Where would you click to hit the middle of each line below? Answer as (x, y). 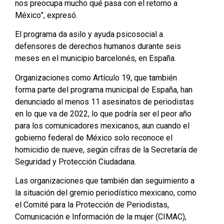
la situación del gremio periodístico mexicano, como (106, 193)
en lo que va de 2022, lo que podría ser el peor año (103, 113)
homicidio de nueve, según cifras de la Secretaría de (106, 149)
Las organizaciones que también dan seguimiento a (105, 181)
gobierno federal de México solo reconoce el (94, 137)
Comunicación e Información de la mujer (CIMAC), (101, 217)
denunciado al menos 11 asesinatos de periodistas (104, 101)
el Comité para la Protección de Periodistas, (92, 205)
